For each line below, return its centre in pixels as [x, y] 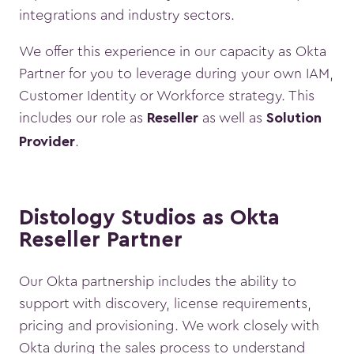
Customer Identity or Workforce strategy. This [167, 96]
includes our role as [83, 118]
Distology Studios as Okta [149, 219]
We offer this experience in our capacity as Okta [173, 52]
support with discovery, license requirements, [165, 303]
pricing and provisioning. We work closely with [169, 325]
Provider [47, 143]
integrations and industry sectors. [127, 15]
